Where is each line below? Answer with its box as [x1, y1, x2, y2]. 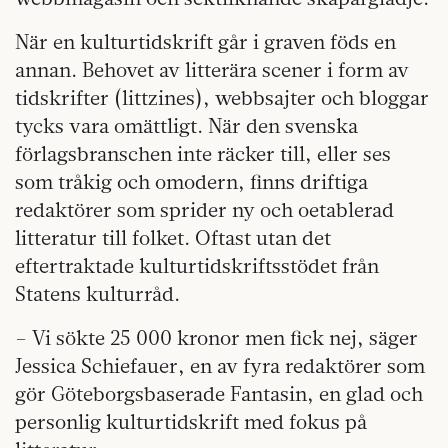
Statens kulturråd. [15, 281, 180, 306]
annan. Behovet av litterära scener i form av [15, 57, 409, 82]
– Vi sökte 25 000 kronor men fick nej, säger [15, 325, 418, 350]
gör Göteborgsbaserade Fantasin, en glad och [15, 381, 423, 406]
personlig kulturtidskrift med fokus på [15, 409, 367, 434]
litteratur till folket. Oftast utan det [15, 225, 331, 250]
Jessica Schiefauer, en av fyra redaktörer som [15, 353, 425, 378]
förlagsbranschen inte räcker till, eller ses [15, 141, 391, 166]
